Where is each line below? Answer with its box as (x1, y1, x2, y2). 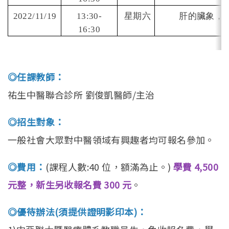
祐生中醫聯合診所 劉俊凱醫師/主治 (8, 88, 155, 102)
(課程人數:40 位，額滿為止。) (45, 160, 173, 174)
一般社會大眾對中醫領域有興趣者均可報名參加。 (8, 133, 215, 147)
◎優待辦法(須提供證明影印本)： (8, 205, 147, 219)
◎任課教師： (8, 70, 64, 84)
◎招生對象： (8, 115, 64, 129)
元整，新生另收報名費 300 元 (8, 178, 132, 192)
